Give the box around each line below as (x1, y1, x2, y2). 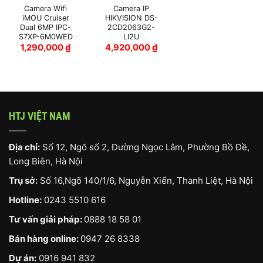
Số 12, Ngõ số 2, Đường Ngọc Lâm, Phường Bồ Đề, (40, 141, 249, 153)
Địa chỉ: (9, 141, 40, 153)
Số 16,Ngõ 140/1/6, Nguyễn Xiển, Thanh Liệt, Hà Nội (40, 174, 253, 186)
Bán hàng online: (9, 232, 80, 244)
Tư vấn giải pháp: (9, 213, 84, 225)
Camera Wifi (24, 4, 68, 14)
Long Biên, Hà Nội (9, 155, 83, 167)
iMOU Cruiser (22, 14, 69, 23)
